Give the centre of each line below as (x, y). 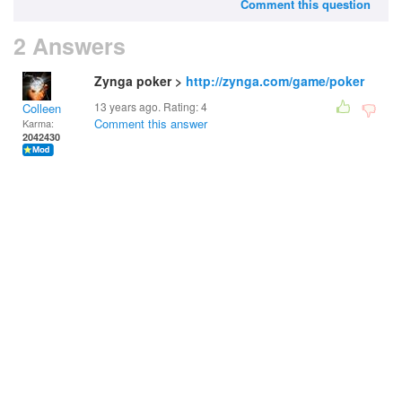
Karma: (38, 123)
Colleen (42, 108)
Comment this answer (151, 123)
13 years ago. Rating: (148, 106)
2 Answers (70, 46)
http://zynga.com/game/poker (275, 81)
